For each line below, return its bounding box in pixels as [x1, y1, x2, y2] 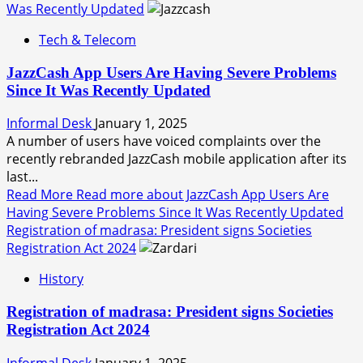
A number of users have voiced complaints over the [6, 132, 321, 151]
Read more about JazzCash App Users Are [76, 186, 329, 204]
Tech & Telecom [39, 30, 136, 49]
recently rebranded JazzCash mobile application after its [6, 150, 347, 169]
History [39, 270, 83, 288]
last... [6, 168, 38, 186]
